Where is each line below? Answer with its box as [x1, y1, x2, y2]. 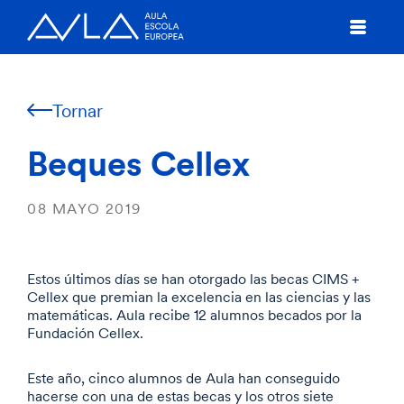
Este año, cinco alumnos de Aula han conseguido [27, 369, 340, 387]
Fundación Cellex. [27, 324, 143, 342]
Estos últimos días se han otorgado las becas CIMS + [27, 270, 359, 288]
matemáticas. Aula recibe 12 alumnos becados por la [27, 306, 362, 324]
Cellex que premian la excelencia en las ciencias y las [27, 288, 371, 306]
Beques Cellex [27, 141, 250, 185]
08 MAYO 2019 [27, 199, 142, 217]
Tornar [52, 98, 103, 122]
